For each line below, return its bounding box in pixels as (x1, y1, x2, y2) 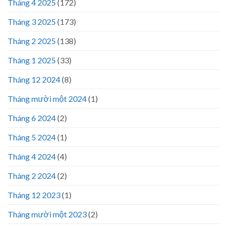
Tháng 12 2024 (8, 74, 60, 84)
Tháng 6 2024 (8, 113, 56, 123)
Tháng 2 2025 (8, 36, 56, 46)
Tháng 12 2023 (8, 190, 60, 200)
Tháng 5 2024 (8, 132, 56, 142)
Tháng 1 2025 (8, 55, 56, 65)
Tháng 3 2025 (8, 17, 56, 26)
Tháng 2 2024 (8, 171, 56, 180)
